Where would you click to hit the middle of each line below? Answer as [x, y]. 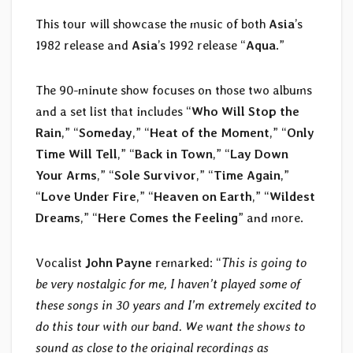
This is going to [264, 263]
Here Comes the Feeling [168, 218]
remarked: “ [187, 263]
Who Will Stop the [245, 112]
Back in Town [174, 154]
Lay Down [259, 154]
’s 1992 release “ [202, 46]
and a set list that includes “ [113, 112]
